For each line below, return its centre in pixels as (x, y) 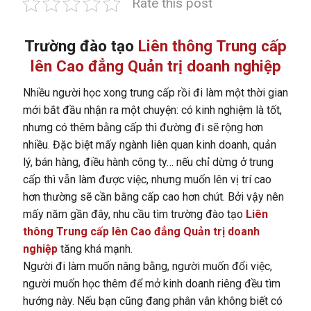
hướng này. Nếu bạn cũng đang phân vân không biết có (152, 301)
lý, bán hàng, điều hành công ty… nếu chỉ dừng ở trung (148, 162)
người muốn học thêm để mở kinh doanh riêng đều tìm (151, 283)
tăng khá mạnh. (95, 249)
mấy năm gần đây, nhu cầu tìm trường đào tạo (134, 214)
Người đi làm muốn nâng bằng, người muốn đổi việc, (147, 266)
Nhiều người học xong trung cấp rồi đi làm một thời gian (155, 92)
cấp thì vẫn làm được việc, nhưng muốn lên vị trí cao (147, 179)
